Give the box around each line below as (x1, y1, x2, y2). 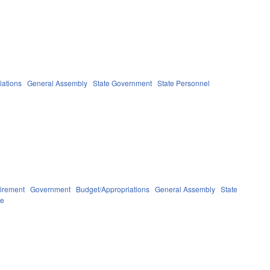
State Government (93, 77, 152, 88)
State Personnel (157, 77, 210, 88)
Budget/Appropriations (76, 183, 150, 194)
